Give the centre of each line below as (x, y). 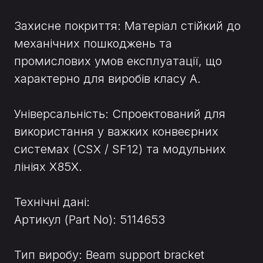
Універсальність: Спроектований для (120, 114)
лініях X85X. (48, 167)
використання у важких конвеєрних (116, 132)
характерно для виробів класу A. (107, 79)
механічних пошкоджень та (93, 44)
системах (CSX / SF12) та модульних (120, 149)
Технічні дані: (52, 202)
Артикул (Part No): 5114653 (90, 220)
